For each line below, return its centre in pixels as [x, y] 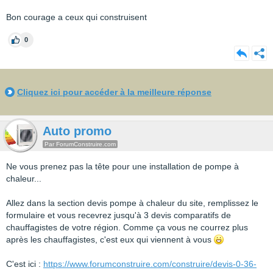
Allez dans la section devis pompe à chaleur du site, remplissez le [132, 203]
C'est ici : [25, 264]
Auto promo [77, 131]
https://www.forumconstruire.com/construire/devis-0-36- [150, 264]
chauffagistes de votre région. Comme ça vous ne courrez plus [127, 227]
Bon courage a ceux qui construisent [76, 17]
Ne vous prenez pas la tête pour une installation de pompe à [122, 166]
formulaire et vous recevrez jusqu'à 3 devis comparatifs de [119, 215]
